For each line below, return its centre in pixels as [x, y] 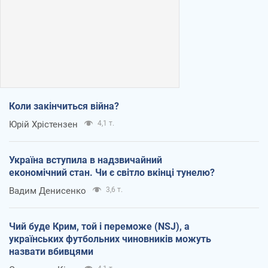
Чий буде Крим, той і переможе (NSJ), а [99, 227]
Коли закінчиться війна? [64, 106]
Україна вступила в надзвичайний [86, 160]
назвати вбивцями [51, 252]
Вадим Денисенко [48, 191]
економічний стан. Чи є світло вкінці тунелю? [112, 173]
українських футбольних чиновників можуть [110, 239]
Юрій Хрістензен [43, 125]
